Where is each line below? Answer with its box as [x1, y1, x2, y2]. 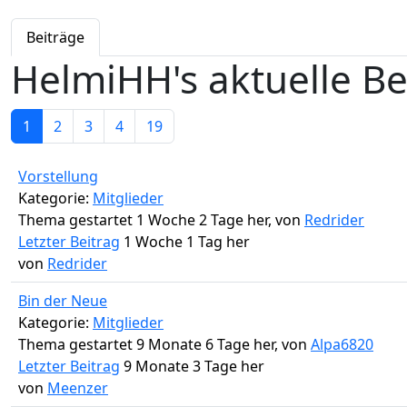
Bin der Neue [18, 291, 107, 312]
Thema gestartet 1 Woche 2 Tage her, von [18, 210, 304, 231]
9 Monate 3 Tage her [120, 356, 264, 377]
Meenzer [47, 378, 108, 399]
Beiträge [26, 27, 84, 48]
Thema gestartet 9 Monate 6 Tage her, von [18, 334, 311, 355]
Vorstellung [18, 166, 98, 187]
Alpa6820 [311, 334, 373, 355]
